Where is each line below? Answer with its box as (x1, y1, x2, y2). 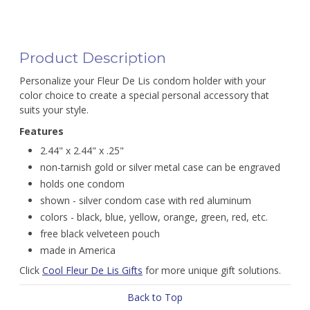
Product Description (19, 49, 166, 66)
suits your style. (19, 103, 89, 116)
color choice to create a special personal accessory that (19, 89, 269, 102)
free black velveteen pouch (39, 227, 160, 240)
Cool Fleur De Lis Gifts (42, 264, 143, 277)
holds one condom (39, 177, 125, 190)
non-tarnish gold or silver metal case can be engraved (39, 161, 280, 174)
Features (19, 125, 64, 138)
